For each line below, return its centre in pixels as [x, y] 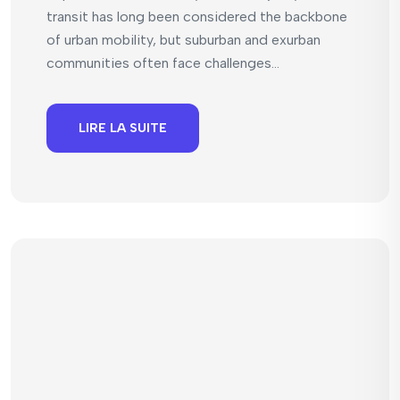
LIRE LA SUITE [123, 128]
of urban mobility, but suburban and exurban [183, 40]
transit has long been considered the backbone [197, 17]
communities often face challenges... [163, 63]
